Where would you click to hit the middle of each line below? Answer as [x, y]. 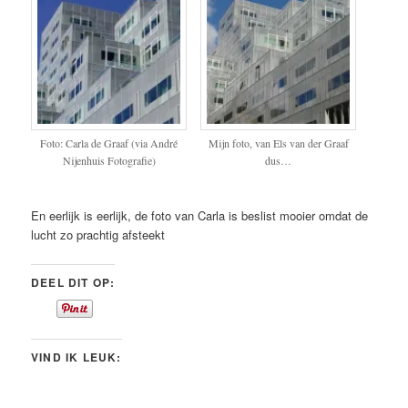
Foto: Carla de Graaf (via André [109, 143]
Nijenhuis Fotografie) [109, 160]
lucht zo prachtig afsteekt [98, 235]
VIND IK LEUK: [76, 357]
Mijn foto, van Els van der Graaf [278, 143]
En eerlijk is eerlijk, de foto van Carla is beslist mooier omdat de [200, 216]
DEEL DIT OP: [73, 282]
